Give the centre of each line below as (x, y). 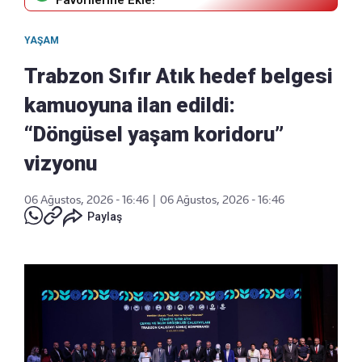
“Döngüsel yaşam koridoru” (154, 135)
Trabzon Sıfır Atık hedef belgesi (179, 76)
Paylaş (105, 217)
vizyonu (61, 164)
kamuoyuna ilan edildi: (130, 105)
